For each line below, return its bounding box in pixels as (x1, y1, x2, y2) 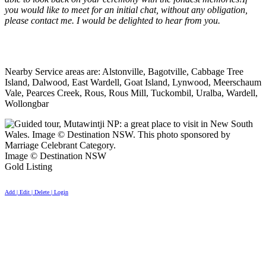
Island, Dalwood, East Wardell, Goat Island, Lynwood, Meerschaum (5, 77, 261, 87)
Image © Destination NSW (5, 150, 106, 161)
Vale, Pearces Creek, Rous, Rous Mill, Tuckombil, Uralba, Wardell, (5, 87, 258, 98)
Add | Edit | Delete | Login (5, 188, 68, 195)
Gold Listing (5, 161, 52, 172)
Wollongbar (5, 98, 49, 109)
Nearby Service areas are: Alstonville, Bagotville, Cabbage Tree (5, 66, 243, 77)
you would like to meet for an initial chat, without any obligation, (5, 4, 248, 15)
